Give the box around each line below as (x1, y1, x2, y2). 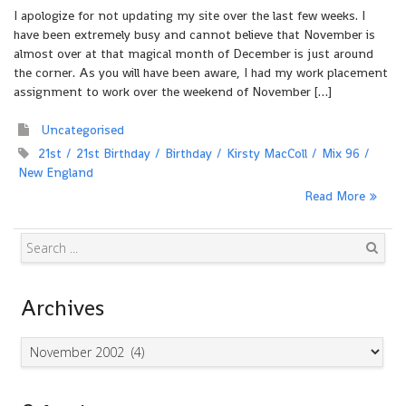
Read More (304, 188, 365, 204)
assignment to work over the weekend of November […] (14, 83, 332, 100)
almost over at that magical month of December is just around (14, 45, 373, 62)
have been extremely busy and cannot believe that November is (14, 26, 375, 43)
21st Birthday (76, 145, 150, 161)
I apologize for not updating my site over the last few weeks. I (14, 7, 365, 24)
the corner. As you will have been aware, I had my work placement (14, 64, 388, 81)
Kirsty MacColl (227, 145, 307, 161)
